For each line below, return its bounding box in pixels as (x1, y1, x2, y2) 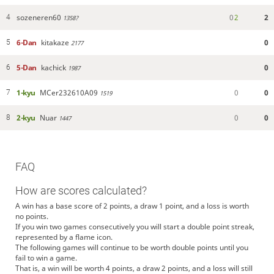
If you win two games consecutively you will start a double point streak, (15, 221, 254, 232)
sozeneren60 (17, 12, 61, 23)
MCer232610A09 (40, 87, 98, 98)
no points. (15, 211, 48, 222)
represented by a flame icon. (15, 232, 113, 243)
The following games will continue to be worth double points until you (15, 242, 248, 253)
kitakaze (41, 37, 69, 48)
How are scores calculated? (15, 184, 147, 198)
